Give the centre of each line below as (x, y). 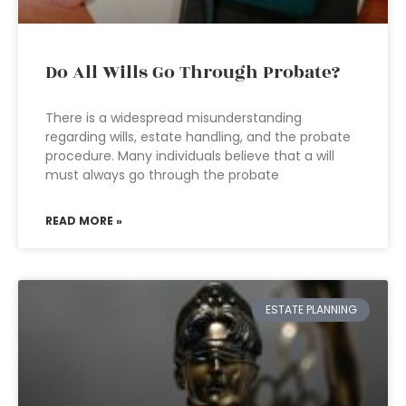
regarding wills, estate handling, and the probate (198, 137)
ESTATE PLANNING (311, 310)
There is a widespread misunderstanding (174, 118)
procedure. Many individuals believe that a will (190, 156)
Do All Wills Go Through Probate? (193, 72)
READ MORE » (84, 221)
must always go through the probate (162, 175)
